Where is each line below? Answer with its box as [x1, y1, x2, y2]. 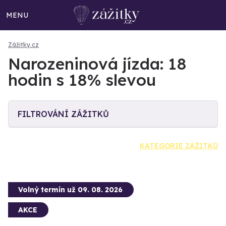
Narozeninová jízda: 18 [8, 53, 187, 74]
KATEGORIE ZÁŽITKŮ [140, 141, 218, 150]
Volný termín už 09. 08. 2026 [18, 185, 123, 194]
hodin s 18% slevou [8, 70, 156, 90]
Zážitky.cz [8, 41, 39, 48]
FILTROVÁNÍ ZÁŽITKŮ [18, 109, 109, 119]
